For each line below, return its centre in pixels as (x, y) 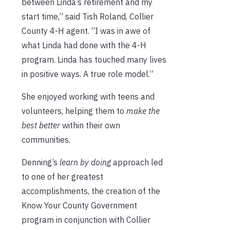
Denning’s (41, 162)
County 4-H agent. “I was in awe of (86, 31)
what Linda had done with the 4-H (84, 45)
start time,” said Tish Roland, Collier (88, 16)
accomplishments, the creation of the (91, 191)
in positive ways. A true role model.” (88, 74)
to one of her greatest (62, 176)
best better (42, 125)
